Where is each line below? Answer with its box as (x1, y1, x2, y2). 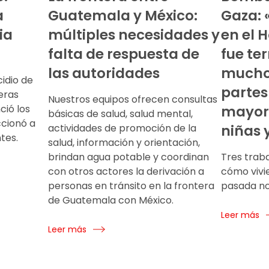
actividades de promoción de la (48, 121, 196, 135)
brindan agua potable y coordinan (48, 150, 209, 164)
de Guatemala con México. (48, 193, 174, 207)
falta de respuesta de (48, 44, 199, 64)
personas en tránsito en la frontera (48, 178, 214, 193)
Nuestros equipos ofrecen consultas (48, 92, 217, 106)
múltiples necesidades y (48, 25, 220, 44)
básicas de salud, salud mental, (48, 106, 193, 121)
